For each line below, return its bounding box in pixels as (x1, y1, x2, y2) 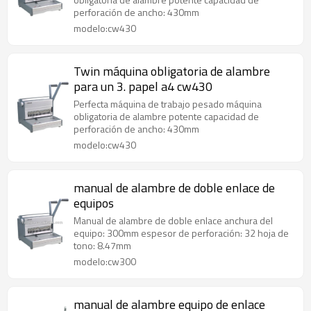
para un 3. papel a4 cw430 (74, 77, 212, 96)
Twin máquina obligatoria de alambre (74, 62, 270, 81)
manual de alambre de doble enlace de (74, 178, 275, 197)
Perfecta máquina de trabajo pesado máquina (74, 96, 262, 111)
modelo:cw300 (74, 254, 136, 269)
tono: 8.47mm (74, 238, 131, 253)
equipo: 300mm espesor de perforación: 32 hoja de (74, 226, 289, 240)
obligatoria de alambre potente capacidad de (74, 109, 259, 124)
